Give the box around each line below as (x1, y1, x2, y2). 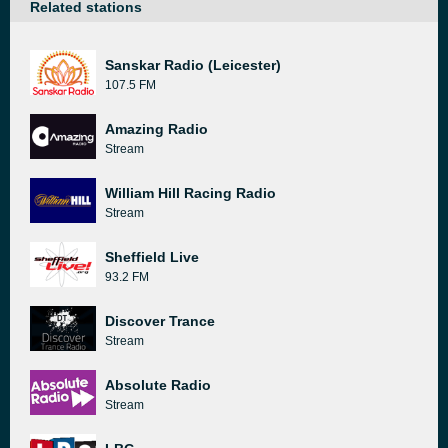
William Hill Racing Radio (105, 185, 276, 201)
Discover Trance (105, 313, 215, 329)
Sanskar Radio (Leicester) (105, 57, 281, 73)
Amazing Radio (105, 121, 208, 137)
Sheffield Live (105, 249, 199, 265)
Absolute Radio (105, 377, 211, 393)
